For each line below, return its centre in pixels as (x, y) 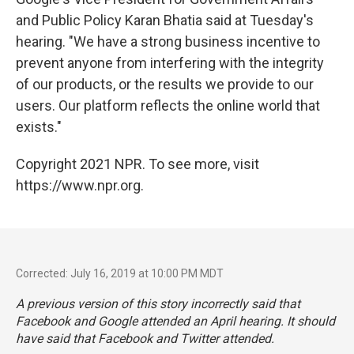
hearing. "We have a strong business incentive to (168, 42)
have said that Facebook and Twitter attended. (145, 339)
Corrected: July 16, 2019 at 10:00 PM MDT (120, 274)
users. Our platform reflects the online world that (168, 106)
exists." (39, 127)
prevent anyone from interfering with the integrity (170, 63)
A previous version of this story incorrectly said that (158, 304)
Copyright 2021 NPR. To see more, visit (137, 164)
